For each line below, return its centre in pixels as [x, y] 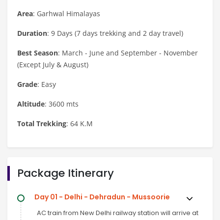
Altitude [31, 104]
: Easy [47, 84]
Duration [32, 33]
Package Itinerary [66, 173]
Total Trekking [42, 123]
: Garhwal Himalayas [67, 13]
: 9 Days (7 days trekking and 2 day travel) [115, 33]
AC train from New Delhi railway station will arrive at [118, 213]
